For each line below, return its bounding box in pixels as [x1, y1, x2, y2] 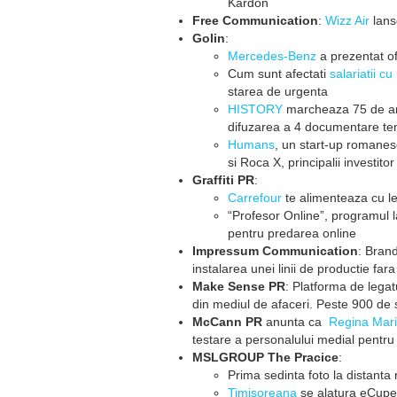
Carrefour [228, 191, 282, 205]
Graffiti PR [192, 173, 254, 187]
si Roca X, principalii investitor [228, 155, 394, 169]
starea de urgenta [228, 84, 328, 98]
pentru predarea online [228, 226, 356, 240]
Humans [228, 137, 275, 152]
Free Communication [192, 13, 318, 27]
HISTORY [228, 102, 283, 116]
